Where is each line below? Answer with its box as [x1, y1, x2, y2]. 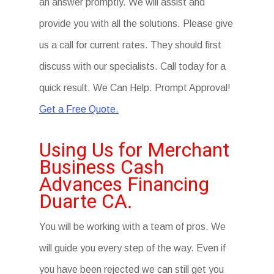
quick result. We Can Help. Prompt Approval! [39, 83, 231, 93]
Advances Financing [39, 172, 210, 196]
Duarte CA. [39, 190, 133, 213]
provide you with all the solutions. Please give [39, 18, 234, 29]
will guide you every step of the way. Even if [39, 243, 226, 253]
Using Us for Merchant [39, 138, 230, 161]
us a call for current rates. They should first [39, 40, 222, 50]
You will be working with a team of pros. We [39, 221, 226, 232]
